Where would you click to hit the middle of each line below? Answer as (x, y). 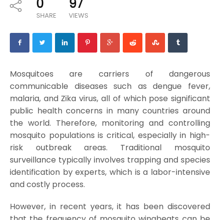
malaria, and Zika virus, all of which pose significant (110, 99)
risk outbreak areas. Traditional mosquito (110, 148)
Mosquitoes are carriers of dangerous (110, 74)
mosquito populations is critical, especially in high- (110, 136)
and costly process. (47, 185)
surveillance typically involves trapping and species (110, 160)
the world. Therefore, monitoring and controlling (110, 123)
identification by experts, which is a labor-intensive (110, 172)
